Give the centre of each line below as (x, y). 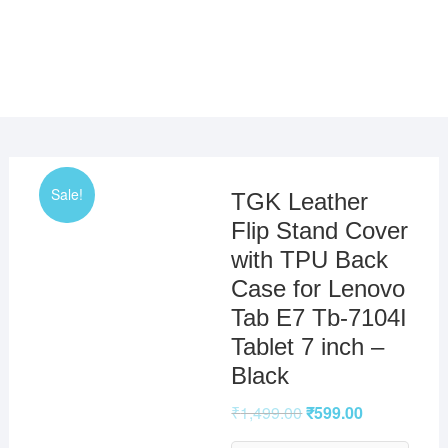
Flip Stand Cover (320, 230)
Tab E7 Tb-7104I (319, 317)
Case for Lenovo (318, 288)
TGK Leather (300, 201)
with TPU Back (310, 259)
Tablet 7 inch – (308, 346)
